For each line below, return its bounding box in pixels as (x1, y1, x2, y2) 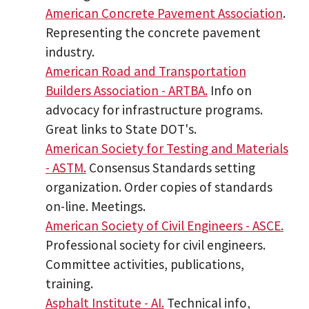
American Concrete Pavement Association (45, 5, 283, 22)
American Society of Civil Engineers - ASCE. (45, 217, 283, 235)
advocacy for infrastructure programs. (45, 101, 263, 119)
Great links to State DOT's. (45, 121, 197, 138)
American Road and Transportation (45, 63, 246, 80)
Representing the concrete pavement (45, 24, 261, 41)
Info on (207, 82, 252, 99)
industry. (45, 43, 94, 61)
